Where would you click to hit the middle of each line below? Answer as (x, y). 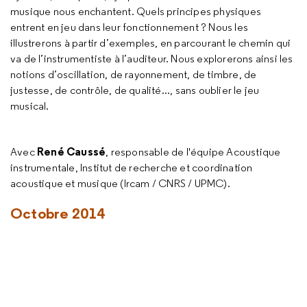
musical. (30, 106)
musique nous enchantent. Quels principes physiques (136, 11)
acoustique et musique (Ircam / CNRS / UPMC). (120, 183)
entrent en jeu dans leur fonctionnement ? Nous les (130, 27)
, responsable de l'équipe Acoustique (193, 152)
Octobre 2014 (58, 213)
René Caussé (72, 151)
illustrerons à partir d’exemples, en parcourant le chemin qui (151, 43)
